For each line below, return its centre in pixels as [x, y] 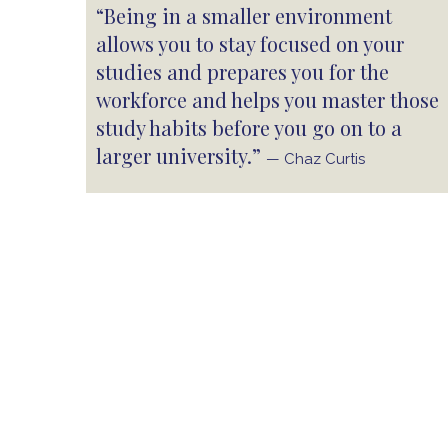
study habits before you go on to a [249, 127]
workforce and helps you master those [267, 99]
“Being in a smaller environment [244, 15]
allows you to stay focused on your [250, 43]
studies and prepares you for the [242, 71]
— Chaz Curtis [315, 159]
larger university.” [181, 155]
